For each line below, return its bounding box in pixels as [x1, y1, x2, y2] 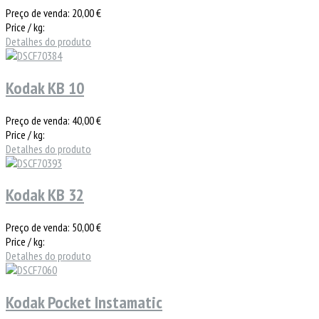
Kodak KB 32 [6, 184, 84, 206]
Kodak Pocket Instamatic [6, 291, 162, 314]
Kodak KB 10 [6, 76, 84, 99]
